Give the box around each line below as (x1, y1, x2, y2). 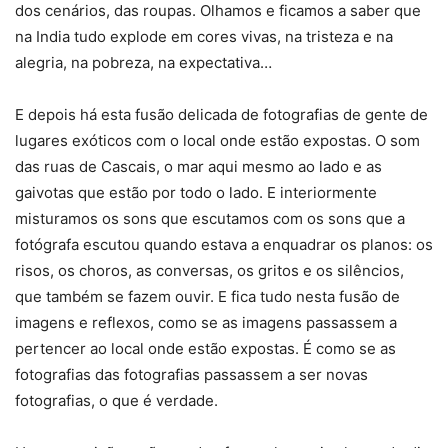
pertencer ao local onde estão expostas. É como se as (15, 339, 396, 359)
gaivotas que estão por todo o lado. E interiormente (15, 183, 377, 203)
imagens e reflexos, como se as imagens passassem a (15, 313, 397, 333)
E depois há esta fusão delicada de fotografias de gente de (15, 105, 428, 125)
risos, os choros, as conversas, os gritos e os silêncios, (15, 261, 404, 281)
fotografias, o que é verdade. (15, 391, 218, 411)
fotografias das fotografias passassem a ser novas (15, 365, 368, 385)
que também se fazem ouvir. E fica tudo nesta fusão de (15, 287, 400, 307)
